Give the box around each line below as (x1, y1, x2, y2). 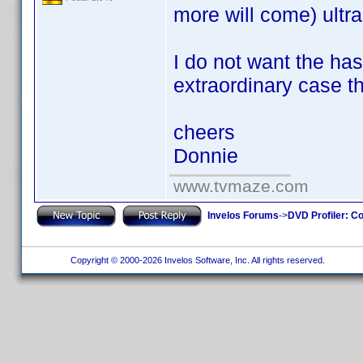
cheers (173, 121, 235, 143)
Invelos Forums (207, 209, 279, 221)
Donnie (173, 144, 238, 167)
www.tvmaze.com (173, 177, 309, 195)
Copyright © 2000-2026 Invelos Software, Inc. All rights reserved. (65, 255, 327, 265)
